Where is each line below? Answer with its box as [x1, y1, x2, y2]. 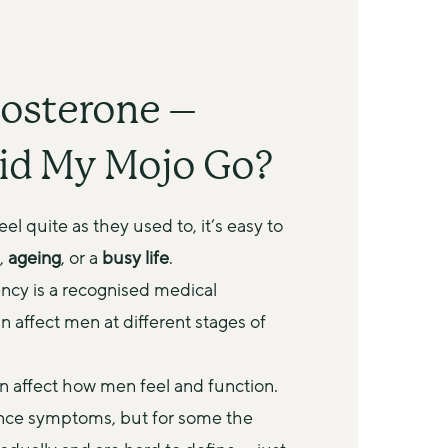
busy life [102, 246, 169, 270]
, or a [61, 246, 102, 270]
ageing [8, 246, 61, 270]
